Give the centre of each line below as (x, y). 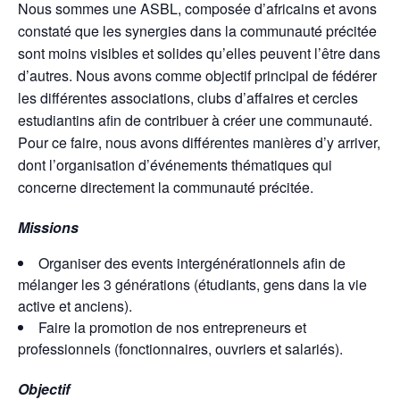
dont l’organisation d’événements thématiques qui (175, 165)
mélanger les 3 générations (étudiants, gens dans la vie (192, 285)
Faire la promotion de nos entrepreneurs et (172, 328)
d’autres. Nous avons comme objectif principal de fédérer (197, 76)
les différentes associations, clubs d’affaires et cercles (188, 98)
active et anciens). (75, 306)
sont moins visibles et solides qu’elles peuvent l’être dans (199, 54)
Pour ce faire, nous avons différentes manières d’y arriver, (199, 143)
